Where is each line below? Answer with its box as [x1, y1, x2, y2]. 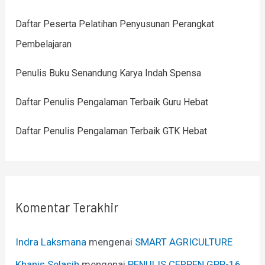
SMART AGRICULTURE [135, 235, 233, 248]
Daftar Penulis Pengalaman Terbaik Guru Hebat [15, 96, 209, 108]
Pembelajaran [15, 38, 72, 50]
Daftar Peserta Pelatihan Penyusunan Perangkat [15, 18, 215, 30]
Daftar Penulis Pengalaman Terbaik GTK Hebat [15, 125, 208, 137]
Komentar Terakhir [15, 198, 119, 215]
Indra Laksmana [15, 235, 87, 248]
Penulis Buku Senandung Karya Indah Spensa [15, 67, 202, 79]
